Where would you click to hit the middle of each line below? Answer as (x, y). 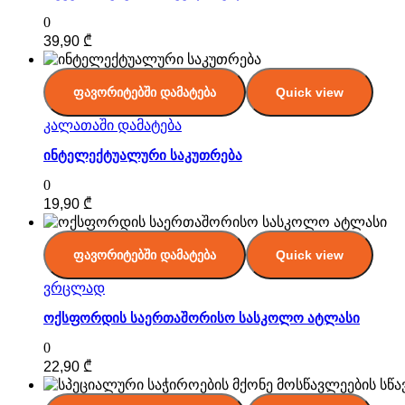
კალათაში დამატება (113, 125)
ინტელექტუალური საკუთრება (143, 155)
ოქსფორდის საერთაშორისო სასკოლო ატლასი (202, 318)
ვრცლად (74, 288)
